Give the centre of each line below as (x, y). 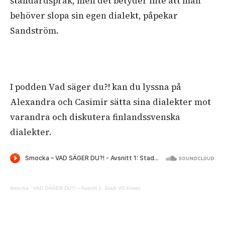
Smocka (19, 188)
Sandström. (34, 30)
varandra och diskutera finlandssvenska (95, 117)
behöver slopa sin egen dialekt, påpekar (94, 15)
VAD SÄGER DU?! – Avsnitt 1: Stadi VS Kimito (87, 188)
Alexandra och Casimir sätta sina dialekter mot (110, 102)
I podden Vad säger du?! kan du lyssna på (96, 87)
